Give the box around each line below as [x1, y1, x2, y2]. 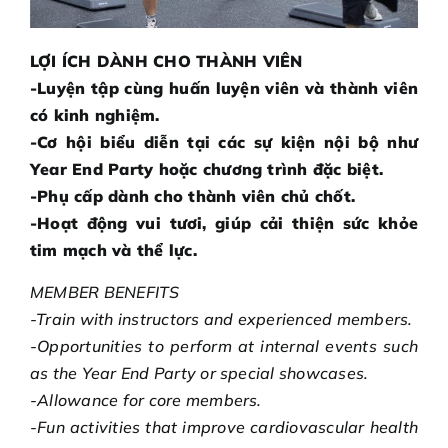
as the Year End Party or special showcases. [30, 363, 369, 384]
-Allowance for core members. [30, 390, 262, 411]
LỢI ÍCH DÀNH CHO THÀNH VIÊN [30, 51, 303, 72]
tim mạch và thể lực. [30, 240, 197, 261]
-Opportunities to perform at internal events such [30, 336, 418, 357]
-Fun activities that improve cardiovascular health [30, 417, 418, 438]
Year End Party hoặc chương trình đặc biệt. [30, 159, 384, 180]
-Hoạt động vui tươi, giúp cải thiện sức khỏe [30, 213, 418, 234]
